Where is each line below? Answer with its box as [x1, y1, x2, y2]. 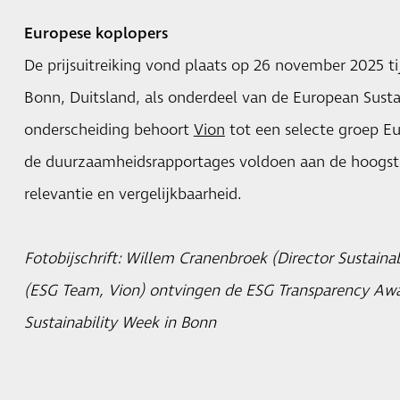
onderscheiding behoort [23, 120, 194, 142]
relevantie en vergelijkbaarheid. [23, 184, 242, 206]
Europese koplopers [23, 23, 168, 46]
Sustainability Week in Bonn [23, 312, 216, 335]
